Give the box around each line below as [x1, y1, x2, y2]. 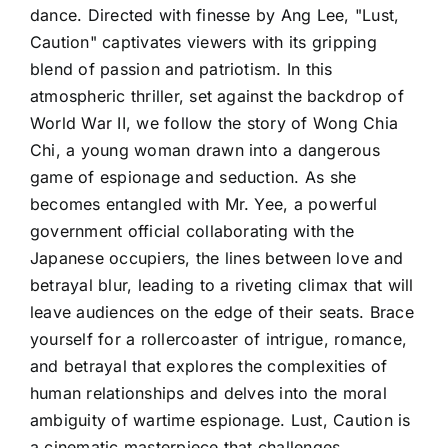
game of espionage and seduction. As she [30, 166, 357, 187]
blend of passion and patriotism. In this [30, 58, 333, 79]
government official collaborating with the [30, 220, 355, 241]
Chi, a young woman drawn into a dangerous [30, 139, 380, 160]
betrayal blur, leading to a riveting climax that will [30, 274, 414, 295]
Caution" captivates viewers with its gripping [30, 31, 377, 52]
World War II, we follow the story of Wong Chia [30, 112, 399, 133]
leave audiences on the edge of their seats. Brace [30, 301, 414, 322]
